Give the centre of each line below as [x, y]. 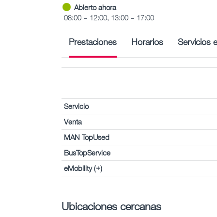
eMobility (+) [83, 168]
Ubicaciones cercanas [111, 206]
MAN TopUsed [87, 137]
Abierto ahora [95, 7]
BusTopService [87, 152]
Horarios [147, 41]
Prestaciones [93, 41]
